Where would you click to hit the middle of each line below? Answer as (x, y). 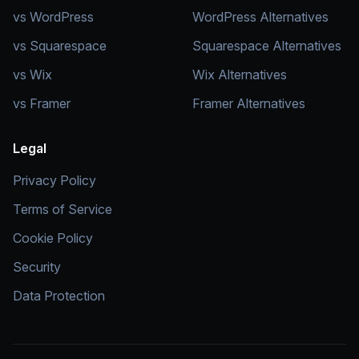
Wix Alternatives (240, 75)
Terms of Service (63, 209)
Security (37, 267)
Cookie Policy (53, 238)
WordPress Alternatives (260, 17)
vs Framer (42, 103)
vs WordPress (53, 17)
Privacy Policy (54, 180)
